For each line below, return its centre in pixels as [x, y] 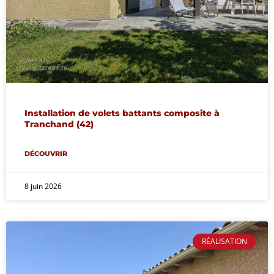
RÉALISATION [224, 242]
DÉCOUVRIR [46, 153]
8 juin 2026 [43, 186]
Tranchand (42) [59, 124]
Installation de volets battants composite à [122, 113]
